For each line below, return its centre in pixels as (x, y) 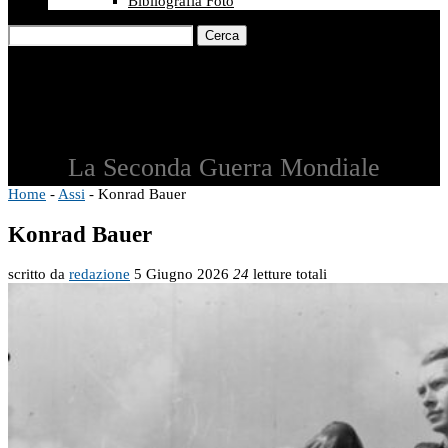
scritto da (38, 274)
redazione (99, 274)
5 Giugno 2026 (181, 274)
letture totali (288, 274)
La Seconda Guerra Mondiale (224, 167)
